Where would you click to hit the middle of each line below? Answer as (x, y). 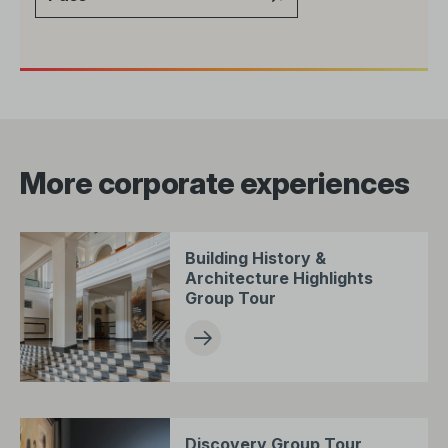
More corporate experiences (215, 182)
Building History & (255, 257)
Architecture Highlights (279, 277)
